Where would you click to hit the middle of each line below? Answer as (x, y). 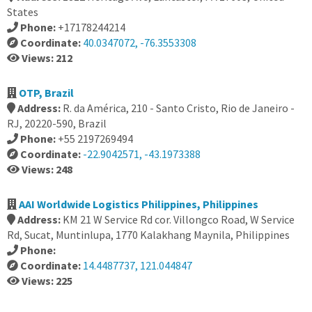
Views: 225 (47, 281)
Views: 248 (47, 169)
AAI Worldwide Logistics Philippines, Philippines (139, 204)
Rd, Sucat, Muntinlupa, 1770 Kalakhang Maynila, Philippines (148, 235)
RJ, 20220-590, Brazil (57, 123)
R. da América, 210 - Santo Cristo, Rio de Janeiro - (179, 108)
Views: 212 (47, 58)
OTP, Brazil (46, 93)
